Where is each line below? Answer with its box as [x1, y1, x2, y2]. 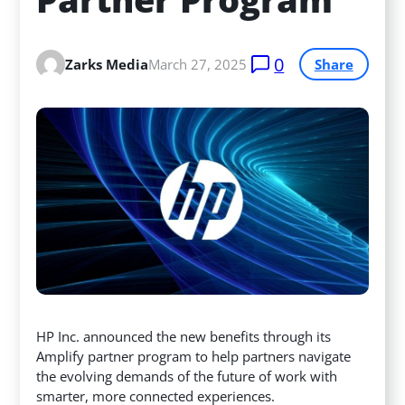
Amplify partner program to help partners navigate [36, 347, 352, 366]
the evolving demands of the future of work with [36, 367, 338, 386]
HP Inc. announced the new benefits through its [36, 327, 332, 346]
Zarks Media [65, 55, 149, 74]
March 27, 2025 [148, 55, 248, 74]
